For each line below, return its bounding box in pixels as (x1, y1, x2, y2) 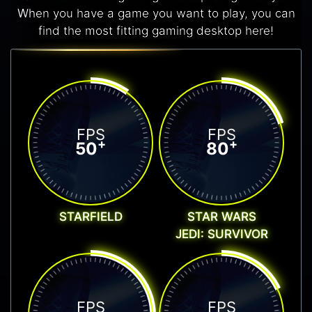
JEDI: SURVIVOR (175, 226, 268, 241)
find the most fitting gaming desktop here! (38, 24, 274, 38)
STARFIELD (58, 209, 123, 224)
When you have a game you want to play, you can (17, 6, 295, 21)
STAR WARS (187, 209, 256, 224)
